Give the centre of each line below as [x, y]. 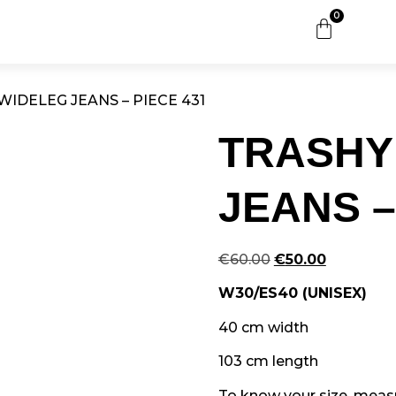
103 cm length [268, 362]
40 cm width [263, 327]
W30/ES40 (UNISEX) [292, 293]
